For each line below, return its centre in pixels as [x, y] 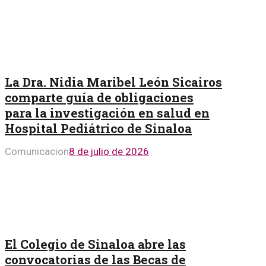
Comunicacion [37, 151]
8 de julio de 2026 [109, 151]
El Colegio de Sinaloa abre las [95, 244]
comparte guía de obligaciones [99, 97]
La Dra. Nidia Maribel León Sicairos [113, 82]
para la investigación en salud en [107, 113]
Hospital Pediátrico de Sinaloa [98, 128]
